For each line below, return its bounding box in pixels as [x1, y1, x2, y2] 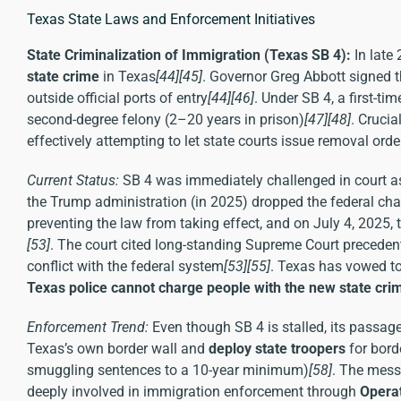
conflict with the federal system [27, 258, 224, 276]
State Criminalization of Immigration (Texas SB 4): [27, 47, 351, 64]
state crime [27, 68, 99, 86]
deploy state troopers [209, 340, 346, 358]
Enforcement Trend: [27, 319, 149, 337]
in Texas [99, 68, 156, 86]
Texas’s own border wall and [27, 340, 209, 358]
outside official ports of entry [27, 90, 208, 107]
